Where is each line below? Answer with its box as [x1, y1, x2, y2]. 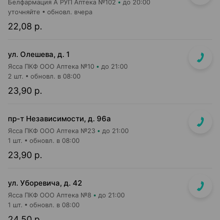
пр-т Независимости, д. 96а [8, 114, 111, 123]
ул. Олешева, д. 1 [8, 50, 70, 59]
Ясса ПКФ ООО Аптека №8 [8, 191, 91, 199]
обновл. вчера [47, 8, 92, 16]
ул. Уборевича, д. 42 [8, 178, 82, 188]
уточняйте [8, 8, 40, 16]
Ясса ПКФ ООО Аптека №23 [8, 127, 95, 135]
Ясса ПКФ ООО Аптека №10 [8, 62, 94, 70]
